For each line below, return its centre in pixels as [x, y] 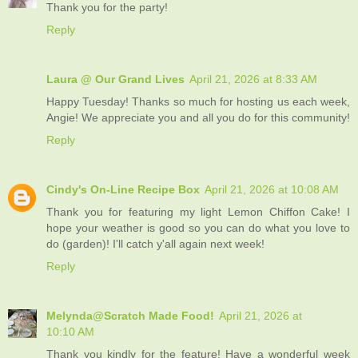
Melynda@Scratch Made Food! [130, 315]
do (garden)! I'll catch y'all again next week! [155, 243]
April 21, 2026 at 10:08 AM [272, 189]
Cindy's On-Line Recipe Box [123, 189]
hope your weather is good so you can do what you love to [198, 227]
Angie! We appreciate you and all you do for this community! [198, 117]
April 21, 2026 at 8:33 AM [253, 79]
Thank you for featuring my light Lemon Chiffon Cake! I [198, 211]
